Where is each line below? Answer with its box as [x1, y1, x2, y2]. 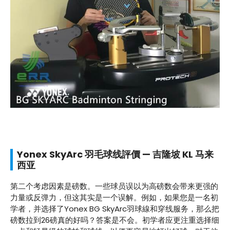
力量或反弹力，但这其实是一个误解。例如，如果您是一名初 [10, 191, 218, 203]
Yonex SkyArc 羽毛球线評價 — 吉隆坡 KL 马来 [17, 147, 214, 161]
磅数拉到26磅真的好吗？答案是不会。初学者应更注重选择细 [10, 214, 219, 225]
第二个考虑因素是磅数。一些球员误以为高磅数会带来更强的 [10, 180, 218, 191]
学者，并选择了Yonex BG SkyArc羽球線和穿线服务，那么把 [10, 203, 219, 214]
